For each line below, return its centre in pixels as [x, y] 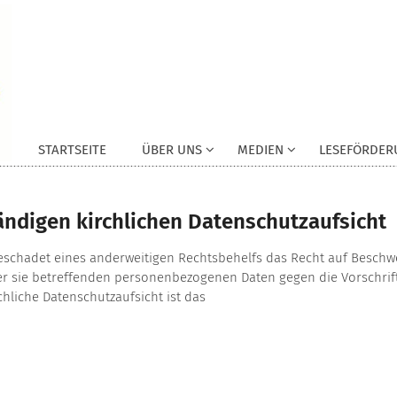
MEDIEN [261, 150]
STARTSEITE [72, 150]
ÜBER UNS [172, 150]
